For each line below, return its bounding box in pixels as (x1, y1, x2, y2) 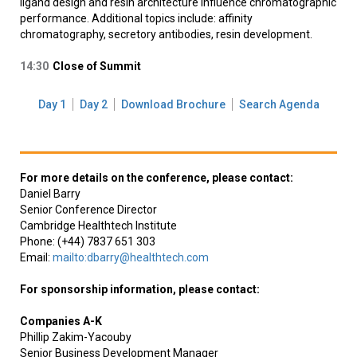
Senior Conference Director (20, 203, 157, 217)
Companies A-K (20, 315, 102, 328)
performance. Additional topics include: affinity (20, 12, 253, 25)
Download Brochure (120, 98, 226, 112)
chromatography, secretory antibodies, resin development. (20, 28, 312, 41)
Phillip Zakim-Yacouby (20, 331, 131, 344)
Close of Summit (53, 60, 141, 73)
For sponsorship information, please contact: (20, 283, 260, 296)
